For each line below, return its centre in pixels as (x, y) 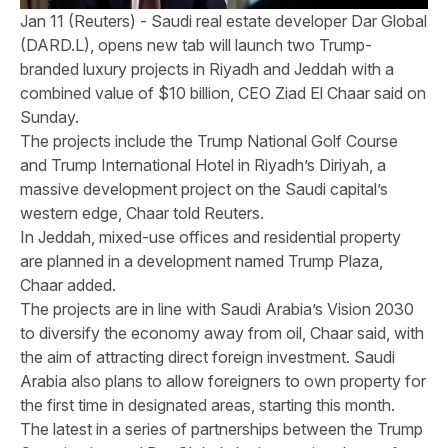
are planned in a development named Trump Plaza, (202, 261)
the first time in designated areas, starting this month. (208, 405)
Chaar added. (68, 285)
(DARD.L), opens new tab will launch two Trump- (196, 45)
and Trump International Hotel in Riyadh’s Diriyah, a (203, 165)
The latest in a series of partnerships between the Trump (222, 429)
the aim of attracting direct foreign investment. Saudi (208, 357)
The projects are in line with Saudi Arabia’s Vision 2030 (217, 309)
